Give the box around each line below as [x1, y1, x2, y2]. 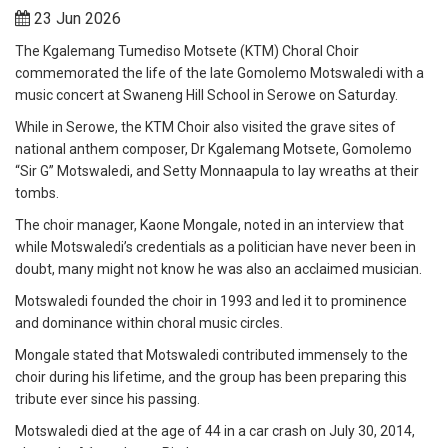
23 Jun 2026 [34, 9, 121, 29]
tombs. [15, 185, 59, 202]
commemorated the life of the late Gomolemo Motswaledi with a [15, 65, 424, 82]
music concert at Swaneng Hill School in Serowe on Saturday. [15, 87, 401, 104]
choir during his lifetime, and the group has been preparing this [15, 369, 407, 386]
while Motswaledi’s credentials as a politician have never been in [15, 239, 416, 256]
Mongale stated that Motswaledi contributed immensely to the [15, 347, 408, 364]
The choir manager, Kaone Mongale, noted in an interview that [15, 217, 404, 234]
